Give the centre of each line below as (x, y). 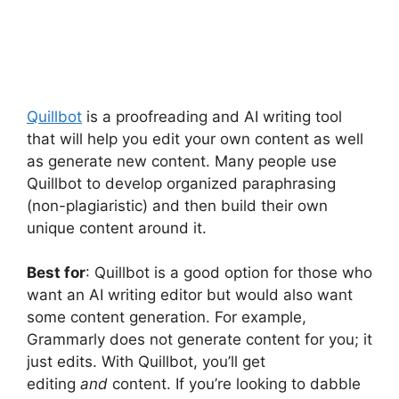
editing (53, 384)
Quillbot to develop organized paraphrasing (181, 183)
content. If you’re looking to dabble (234, 384)
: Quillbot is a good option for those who (229, 273)
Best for (56, 273)
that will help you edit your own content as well (195, 138)
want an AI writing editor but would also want (190, 295)
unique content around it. (119, 228)
